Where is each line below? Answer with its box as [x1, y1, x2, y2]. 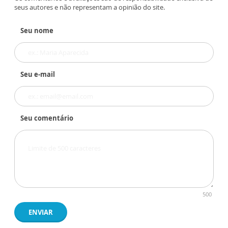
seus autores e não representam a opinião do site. [14, 3, 165, 12]
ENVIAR [28, 208, 53, 217]
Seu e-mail [20, 70, 55, 79]
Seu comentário [20, 113, 73, 123]
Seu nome [20, 26, 53, 35]
